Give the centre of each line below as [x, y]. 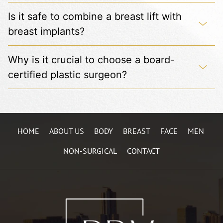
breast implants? [46, 31]
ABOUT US [66, 131]
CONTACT [143, 151]
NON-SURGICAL [90, 151]
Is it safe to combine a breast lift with [95, 16]
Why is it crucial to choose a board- [91, 59]
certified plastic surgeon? [67, 74]
